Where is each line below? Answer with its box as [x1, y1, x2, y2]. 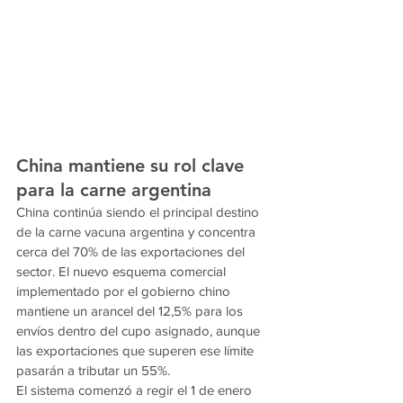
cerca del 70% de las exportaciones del [16, 244, 248, 260]
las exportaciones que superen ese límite [16, 343, 257, 359]
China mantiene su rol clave [16, 155, 249, 177]
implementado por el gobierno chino [16, 283, 234, 300]
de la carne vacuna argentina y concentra [16, 224, 259, 240]
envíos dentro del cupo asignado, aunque [16, 323, 264, 339]
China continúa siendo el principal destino [16, 204, 263, 220]
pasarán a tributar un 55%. [16, 363, 170, 379]
